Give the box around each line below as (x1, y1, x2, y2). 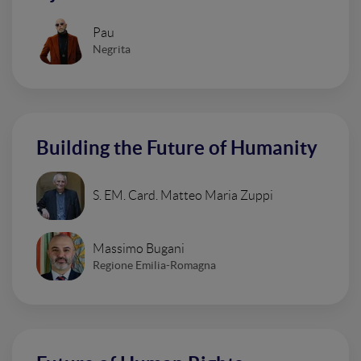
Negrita (93, 42, 131, 56)
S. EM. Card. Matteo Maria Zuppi (93, 189, 273, 202)
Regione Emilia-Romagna (93, 258, 216, 272)
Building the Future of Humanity (36, 137, 317, 159)
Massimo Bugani (93, 241, 185, 255)
